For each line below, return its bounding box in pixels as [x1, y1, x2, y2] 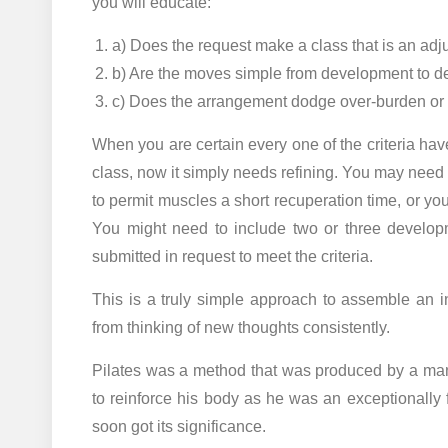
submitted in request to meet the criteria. [92, 247, 373, 265]
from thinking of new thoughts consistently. [92, 318, 390, 336]
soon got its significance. [92, 417, 266, 435]
